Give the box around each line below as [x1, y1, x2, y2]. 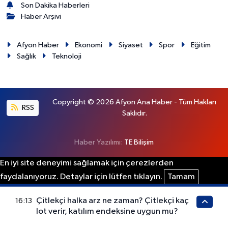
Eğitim [190, 41, 211, 49]
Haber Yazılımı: [74, 138, 124, 146]
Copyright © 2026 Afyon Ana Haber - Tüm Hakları [52, 98, 217, 106]
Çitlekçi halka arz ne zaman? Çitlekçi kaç [36, 196, 189, 205]
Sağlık [16, 52, 36, 60]
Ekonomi [75, 41, 103, 49]
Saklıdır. [122, 109, 147, 117]
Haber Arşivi [21, 12, 62, 20]
